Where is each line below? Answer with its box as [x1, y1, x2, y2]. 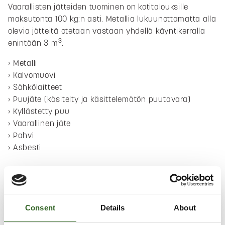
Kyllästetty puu [13, 106, 70, 117]
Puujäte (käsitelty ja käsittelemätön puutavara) [13, 94, 191, 104]
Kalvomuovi [13, 70, 56, 80]
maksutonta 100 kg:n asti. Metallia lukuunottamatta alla [8, 14, 216, 24]
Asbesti [13, 142, 42, 153]
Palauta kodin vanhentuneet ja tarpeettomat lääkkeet [8, 170, 209, 181]
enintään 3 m [8, 38, 58, 48]
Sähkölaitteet [13, 82, 62, 92]
